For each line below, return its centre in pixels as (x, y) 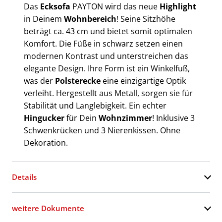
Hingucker (45, 118)
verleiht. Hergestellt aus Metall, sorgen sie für (108, 93)
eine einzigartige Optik (144, 81)
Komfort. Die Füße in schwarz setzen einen (103, 43)
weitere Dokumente (48, 208)
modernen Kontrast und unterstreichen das (106, 56)
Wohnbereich (90, 19)
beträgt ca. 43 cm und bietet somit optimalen (108, 31)
